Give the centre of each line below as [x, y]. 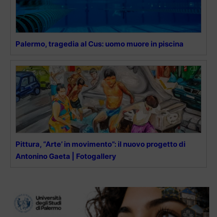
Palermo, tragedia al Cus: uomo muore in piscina [100, 44]
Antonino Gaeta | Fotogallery [66, 156]
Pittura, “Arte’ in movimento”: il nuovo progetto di [101, 144]
